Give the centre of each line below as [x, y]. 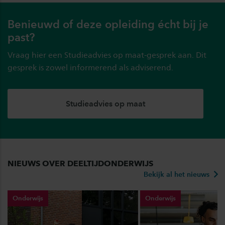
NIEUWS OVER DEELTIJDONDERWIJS [80, 164]
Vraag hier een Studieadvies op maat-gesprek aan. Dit [107, 55]
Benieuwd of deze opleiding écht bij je [108, 24]
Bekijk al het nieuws [178, 175]
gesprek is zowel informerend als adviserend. [90, 68]
